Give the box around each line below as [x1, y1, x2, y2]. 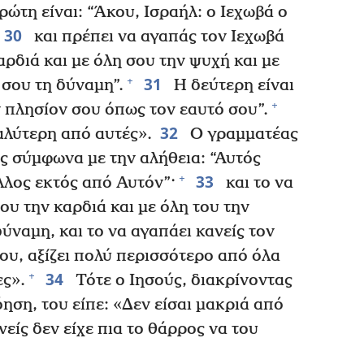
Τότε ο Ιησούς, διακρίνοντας [71, 271, 292, 290]
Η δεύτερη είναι [169, 76, 294, 95]
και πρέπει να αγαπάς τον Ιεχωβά [29, 27, 284, 46]
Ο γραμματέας [185, 124, 298, 144]
